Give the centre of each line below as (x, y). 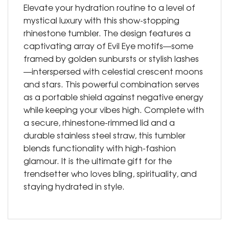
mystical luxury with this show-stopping (101, 20)
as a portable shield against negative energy (113, 97)
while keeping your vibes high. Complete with (114, 110)
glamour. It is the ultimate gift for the (98, 161)
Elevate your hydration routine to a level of (109, 7)
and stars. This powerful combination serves (111, 84)
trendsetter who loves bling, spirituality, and (110, 174)
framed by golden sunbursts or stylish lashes (111, 59)
